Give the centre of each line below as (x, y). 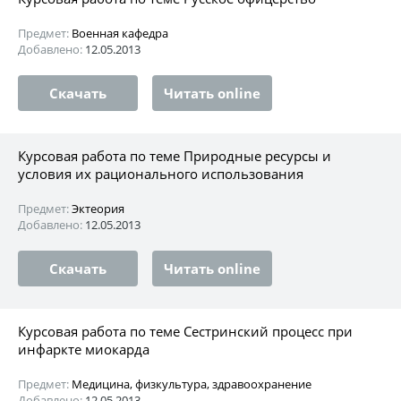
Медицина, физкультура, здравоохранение (192, 384)
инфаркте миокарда (84, 349)
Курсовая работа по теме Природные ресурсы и (175, 155)
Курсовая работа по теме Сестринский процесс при (185, 331)
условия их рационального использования (161, 173)
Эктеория (98, 208)
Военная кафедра (120, 33)
